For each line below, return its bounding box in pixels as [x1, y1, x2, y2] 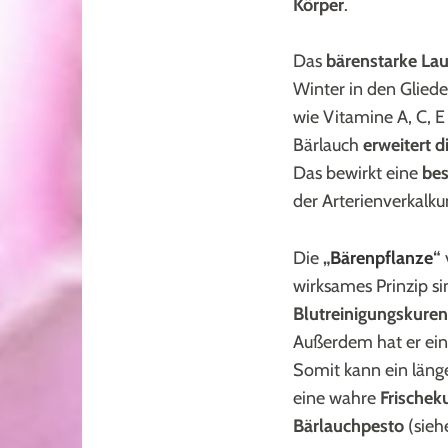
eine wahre [293, 387, 380, 410]
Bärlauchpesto [293, 415, 404, 438]
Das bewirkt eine [293, 162, 422, 185]
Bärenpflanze [330, 247, 433, 270]
